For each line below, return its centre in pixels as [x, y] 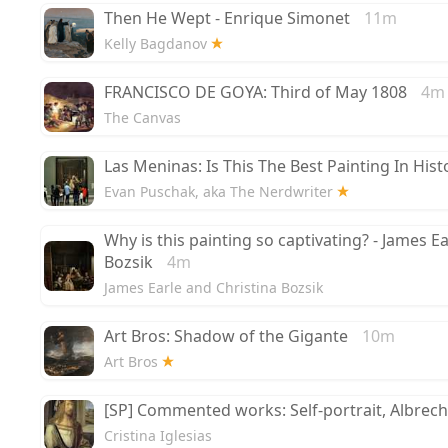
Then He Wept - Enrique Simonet [227, 18]
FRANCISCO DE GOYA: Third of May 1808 [255, 92]
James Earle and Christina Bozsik [213, 288]
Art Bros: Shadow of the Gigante [226, 336]
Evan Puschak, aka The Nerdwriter [218, 192]
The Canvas [142, 118]
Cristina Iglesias [158, 436]
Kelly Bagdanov [155, 44]
